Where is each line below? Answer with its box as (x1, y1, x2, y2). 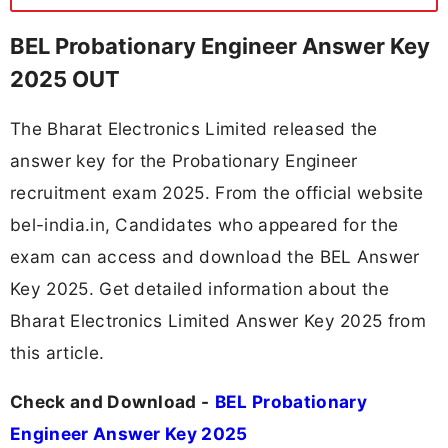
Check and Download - (10, 391, 210, 413)
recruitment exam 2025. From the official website (10, 181, 424, 203)
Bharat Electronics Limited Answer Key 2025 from (10, 309, 427, 331)
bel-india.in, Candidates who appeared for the (10, 213, 399, 235)
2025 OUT (10, 65, 120, 92)
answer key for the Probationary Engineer (10, 149, 358, 171)
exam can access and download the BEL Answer (10, 245, 420, 267)
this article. (10, 341, 110, 363)
